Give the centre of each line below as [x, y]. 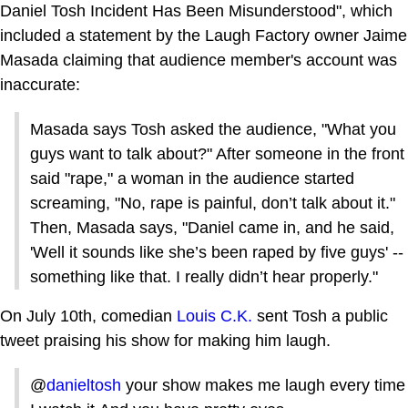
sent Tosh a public [320, 316]
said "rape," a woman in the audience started [192, 178]
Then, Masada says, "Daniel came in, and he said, [212, 227]
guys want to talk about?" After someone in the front [217, 153]
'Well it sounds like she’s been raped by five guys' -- [217, 252]
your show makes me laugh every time [263, 385]
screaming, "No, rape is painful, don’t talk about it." [213, 203]
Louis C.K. [214, 316]
